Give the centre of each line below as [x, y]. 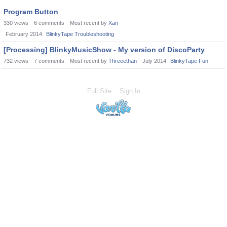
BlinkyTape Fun [189, 61]
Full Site [99, 91]
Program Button [31, 12]
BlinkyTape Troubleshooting [80, 34]
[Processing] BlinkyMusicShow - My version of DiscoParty [104, 50]
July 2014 [154, 61]
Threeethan [123, 61]
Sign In [130, 91]
